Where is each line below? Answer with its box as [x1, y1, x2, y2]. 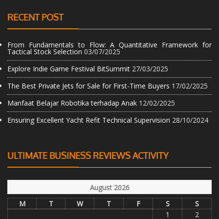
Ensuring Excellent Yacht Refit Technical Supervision [7, 115, 170, 125]
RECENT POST [7, 11, 64, 22]
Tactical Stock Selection [7, 46, 82, 56]
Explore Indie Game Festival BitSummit [7, 64, 130, 73]
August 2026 [89, 182, 130, 192]
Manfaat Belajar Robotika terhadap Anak [7, 98, 137, 108]
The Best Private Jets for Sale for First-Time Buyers [7, 81, 170, 90]
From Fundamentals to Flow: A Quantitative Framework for [7, 40, 212, 49]
